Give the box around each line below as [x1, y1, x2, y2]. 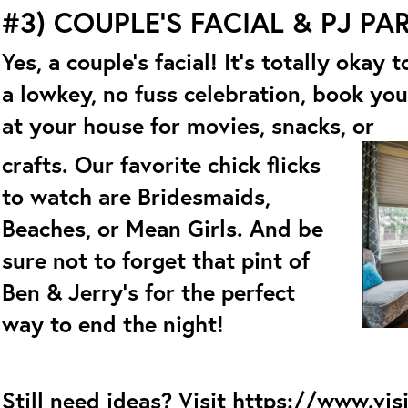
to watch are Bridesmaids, [2, 181, 270, 211]
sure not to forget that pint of [2, 245, 310, 275]
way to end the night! [2, 309, 224, 339]
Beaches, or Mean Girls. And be [2, 213, 323, 243]
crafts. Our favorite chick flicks [2, 149, 321, 179]
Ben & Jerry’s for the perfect [2, 277, 295, 307]
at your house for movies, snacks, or [2, 110, 374, 140]
